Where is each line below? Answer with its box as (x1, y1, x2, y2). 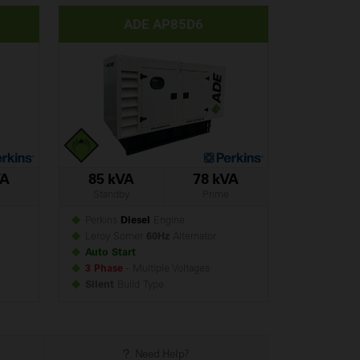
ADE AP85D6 (124, 15, 203, 32)
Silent (85, 280, 114, 290)
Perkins (80, 216, 121, 226)
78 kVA (193, 174, 239, 188)
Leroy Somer (80, 232, 146, 242)
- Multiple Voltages (123, 264, 210, 274)
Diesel (121, 216, 150, 226)
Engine (150, 216, 185, 226)
